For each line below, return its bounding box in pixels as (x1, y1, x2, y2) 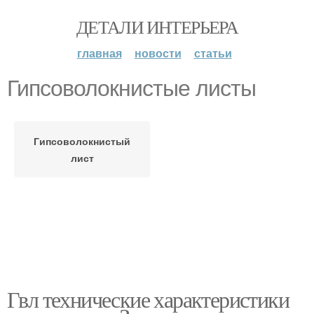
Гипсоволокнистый (34, 134, 130, 148)
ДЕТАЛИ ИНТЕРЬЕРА (76, 15, 238, 39)
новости (134, 45, 182, 61)
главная (76, 45, 122, 61)
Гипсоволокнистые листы (7, 76, 256, 101)
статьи (193, 45, 232, 61)
